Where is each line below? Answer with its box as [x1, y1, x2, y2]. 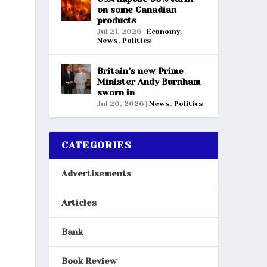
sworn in [97, 87, 135, 97]
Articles [61, 197, 97, 207]
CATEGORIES [61, 139, 131, 151]
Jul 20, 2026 [97, 99, 144, 108]
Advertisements [61, 168, 131, 178]
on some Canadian [97, 4, 176, 14]
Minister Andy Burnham [97, 76, 200, 86]
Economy [146, 27, 181, 36]
